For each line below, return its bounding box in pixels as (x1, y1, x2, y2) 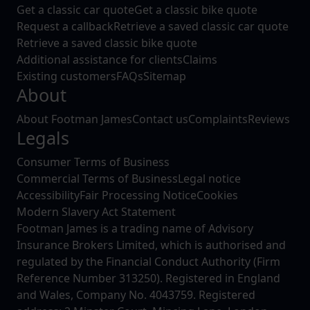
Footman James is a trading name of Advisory (17, 221, 253, 237)
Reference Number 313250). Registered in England (17, 271, 280, 286)
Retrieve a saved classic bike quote (17, 35, 197, 51)
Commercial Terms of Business (17, 171, 178, 187)
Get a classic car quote (17, 2, 134, 18)
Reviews (248, 111, 290, 127)
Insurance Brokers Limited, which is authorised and (17, 237, 286, 253)
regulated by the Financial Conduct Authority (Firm (17, 254, 280, 270)
